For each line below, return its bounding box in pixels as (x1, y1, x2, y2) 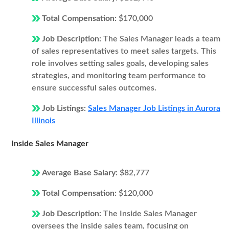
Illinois (32, 117, 55, 125)
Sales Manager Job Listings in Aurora (88, 104, 220, 112)
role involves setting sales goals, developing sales (32, 59, 209, 67)
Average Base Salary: (42, 169, 120, 177)
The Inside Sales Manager (103, 210, 197, 218)
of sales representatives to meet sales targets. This (32, 47, 216, 55)
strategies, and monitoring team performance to (32, 72, 205, 80)
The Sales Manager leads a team (103, 35, 220, 43)
